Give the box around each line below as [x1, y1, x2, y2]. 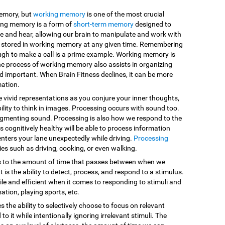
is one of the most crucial [85, 10, 164, 19]
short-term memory [73, 20, 134, 29]
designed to [134, 20, 171, 29]
